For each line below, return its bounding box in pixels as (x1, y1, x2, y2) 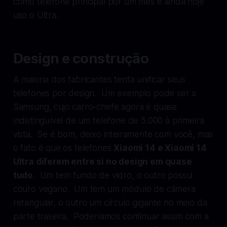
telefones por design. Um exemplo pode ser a (13, 88, 197, 98)
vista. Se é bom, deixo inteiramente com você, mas (13, 129, 213, 139)
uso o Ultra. (13, 10, 58, 20)
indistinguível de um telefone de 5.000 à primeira (13, 115, 204, 126)
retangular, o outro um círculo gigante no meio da (13, 197, 207, 208)
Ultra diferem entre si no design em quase (13, 156, 192, 167)
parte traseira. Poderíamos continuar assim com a (13, 211, 209, 221)
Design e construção (13, 50, 149, 67)
